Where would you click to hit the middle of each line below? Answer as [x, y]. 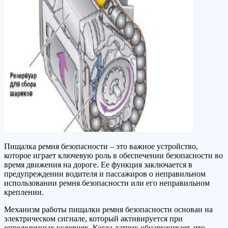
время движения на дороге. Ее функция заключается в [98, 165]
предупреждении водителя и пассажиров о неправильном [105, 174]
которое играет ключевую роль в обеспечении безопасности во [113, 156]
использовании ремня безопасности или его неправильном [107, 183]
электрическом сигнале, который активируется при [93, 219]
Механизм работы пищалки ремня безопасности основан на [108, 210]
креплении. [24, 192]
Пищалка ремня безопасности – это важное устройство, [101, 147]
